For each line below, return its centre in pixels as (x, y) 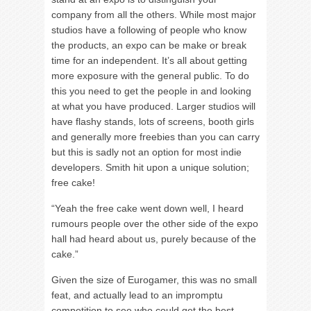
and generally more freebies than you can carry (155, 137)
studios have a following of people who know (149, 30)
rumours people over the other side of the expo (155, 224)
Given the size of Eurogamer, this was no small (154, 280)
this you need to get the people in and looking (151, 91)
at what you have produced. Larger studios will (153, 106)
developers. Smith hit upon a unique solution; (150, 167)
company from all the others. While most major (154, 15)
